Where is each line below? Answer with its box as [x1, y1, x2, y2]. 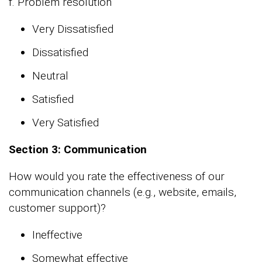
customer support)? [9, 201, 106, 215]
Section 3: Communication [9, 143, 147, 157]
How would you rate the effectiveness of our [9, 170, 225, 184]
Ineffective [32, 228, 82, 242]
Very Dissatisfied [32, 22, 113, 36]
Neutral [32, 69, 68, 83]
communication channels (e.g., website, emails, [9, 185, 236, 199]
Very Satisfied [32, 116, 99, 130]
